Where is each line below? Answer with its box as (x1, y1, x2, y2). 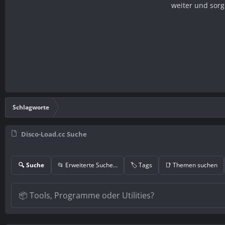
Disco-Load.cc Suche (21, 129, 87, 139)
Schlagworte (13, 102, 49, 111)
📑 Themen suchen (165, 160, 217, 169)
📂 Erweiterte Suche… (58, 160, 118, 169)
